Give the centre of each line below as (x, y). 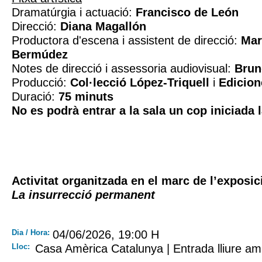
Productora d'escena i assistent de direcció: (126, 40)
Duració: (35, 96)
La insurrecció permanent (83, 195)
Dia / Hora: (31, 232)
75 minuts (86, 96)
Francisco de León (187, 12)
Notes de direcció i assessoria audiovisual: (123, 68)
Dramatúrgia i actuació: (74, 12)
